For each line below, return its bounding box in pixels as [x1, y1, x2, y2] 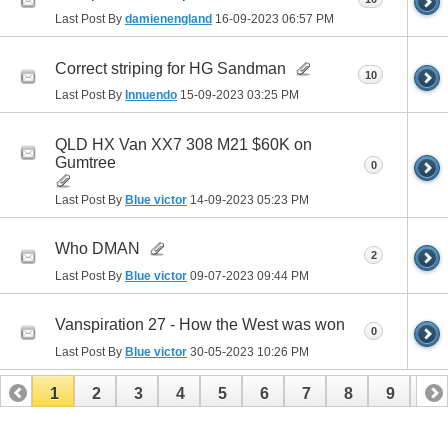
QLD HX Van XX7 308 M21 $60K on [55, 135, 312, 153]
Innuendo [125, 88, 177, 103]
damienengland [125, 12, 212, 27]
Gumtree [55, 153, 116, 171]
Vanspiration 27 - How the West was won [55, 315, 345, 333]
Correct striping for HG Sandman [55, 59, 286, 77]
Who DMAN [55, 239, 140, 257]
